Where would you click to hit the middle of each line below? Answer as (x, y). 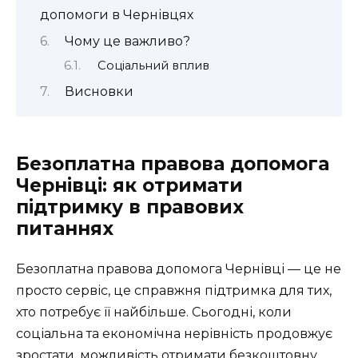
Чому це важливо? (127, 42)
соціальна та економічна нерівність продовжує (174, 334)
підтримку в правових (130, 207)
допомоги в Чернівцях (117, 14)
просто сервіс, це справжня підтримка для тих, (174, 291)
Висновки (99, 92)
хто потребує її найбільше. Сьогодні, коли (154, 312)
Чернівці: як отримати (129, 186)
